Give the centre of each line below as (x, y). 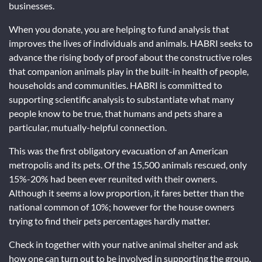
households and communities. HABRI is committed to (116, 85)
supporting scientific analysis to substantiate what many (121, 99)
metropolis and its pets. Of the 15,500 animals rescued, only (128, 164)
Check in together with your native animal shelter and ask (123, 244)
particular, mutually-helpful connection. (88, 127)
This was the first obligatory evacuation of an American (118, 150)
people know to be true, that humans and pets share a (116, 113)
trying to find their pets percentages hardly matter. (109, 220)
